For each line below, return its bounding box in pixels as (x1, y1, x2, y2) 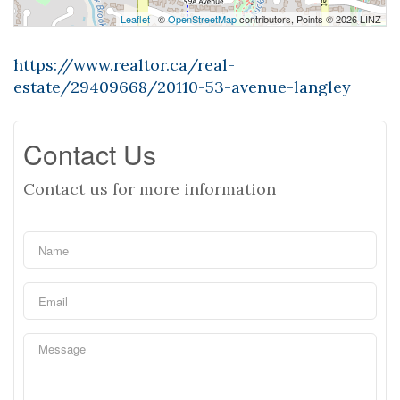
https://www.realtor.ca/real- (13, 54, 235, 75)
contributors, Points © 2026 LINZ (237, 12, 381, 26)
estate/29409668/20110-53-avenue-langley (13, 77, 351, 97)
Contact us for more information (23, 179, 276, 199)
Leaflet (121, 12, 150, 26)
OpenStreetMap (168, 12, 237, 26)
